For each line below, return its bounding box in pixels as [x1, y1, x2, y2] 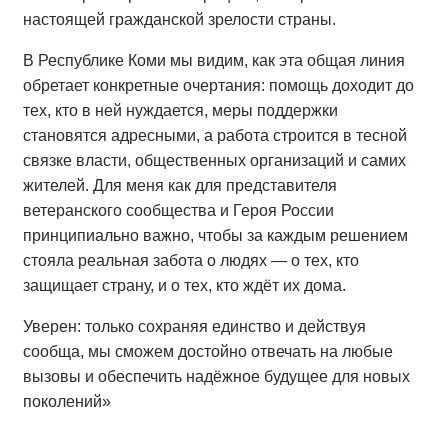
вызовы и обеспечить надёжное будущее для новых [23, 368, 410, 385]
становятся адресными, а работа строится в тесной [23, 127, 407, 144]
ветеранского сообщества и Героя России [23, 202, 334, 219]
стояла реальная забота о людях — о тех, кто [23, 252, 359, 269]
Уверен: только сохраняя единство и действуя [23, 318, 366, 335]
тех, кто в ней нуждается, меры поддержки [23, 102, 338, 119]
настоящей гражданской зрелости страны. [23, 11, 336, 28]
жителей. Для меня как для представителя [23, 177, 337, 194]
